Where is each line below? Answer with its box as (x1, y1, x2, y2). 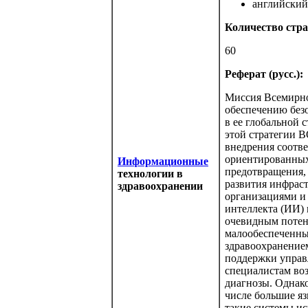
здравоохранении (118, 180, 203, 192)
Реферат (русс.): (225, 68, 303, 80)
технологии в (118, 168, 183, 179)
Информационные (118, 155, 208, 167)
